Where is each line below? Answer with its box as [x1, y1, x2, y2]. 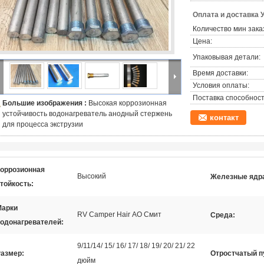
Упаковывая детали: [193, 53, 260, 61]
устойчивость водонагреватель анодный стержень [2, 110, 172, 118]
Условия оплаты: [193, 81, 249, 90]
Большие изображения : [2, 99, 88, 107]
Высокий [77, 172, 106, 180]
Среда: [210, 211, 235, 219]
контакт [210, 113, 239, 122]
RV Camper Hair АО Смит [77, 210, 161, 219]
